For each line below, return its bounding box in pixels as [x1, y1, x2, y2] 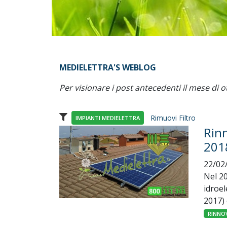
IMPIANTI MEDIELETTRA [75, 113, 140, 122]
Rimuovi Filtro [150, 112, 196, 123]
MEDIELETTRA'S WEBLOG [59, 61, 156, 73]
